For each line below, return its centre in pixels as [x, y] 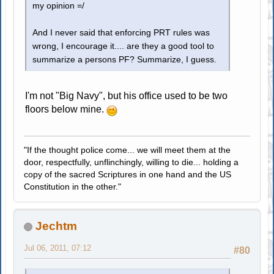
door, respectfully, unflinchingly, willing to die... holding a [131, 162]
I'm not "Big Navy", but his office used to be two [127, 96]
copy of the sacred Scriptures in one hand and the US [128, 175]
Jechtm [57, 226]
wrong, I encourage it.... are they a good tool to [124, 46]
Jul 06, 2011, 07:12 [58, 248]
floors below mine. [66, 109]
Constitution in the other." [73, 187]
